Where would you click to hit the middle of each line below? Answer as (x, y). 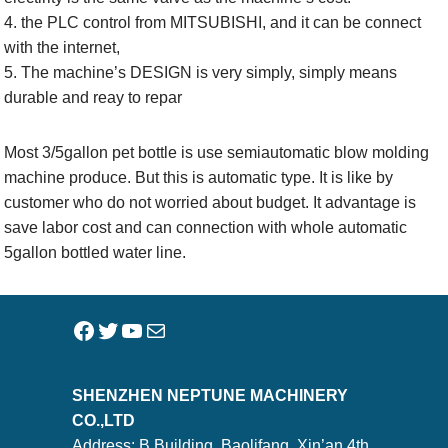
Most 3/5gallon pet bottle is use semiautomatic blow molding (217, 152)
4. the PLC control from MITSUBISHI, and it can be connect (213, 22)
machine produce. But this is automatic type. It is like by (199, 177)
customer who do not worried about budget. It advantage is (210, 202)
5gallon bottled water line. (95, 252)
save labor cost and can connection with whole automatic (206, 227)
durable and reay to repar (93, 97)
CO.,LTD (103, 420)
